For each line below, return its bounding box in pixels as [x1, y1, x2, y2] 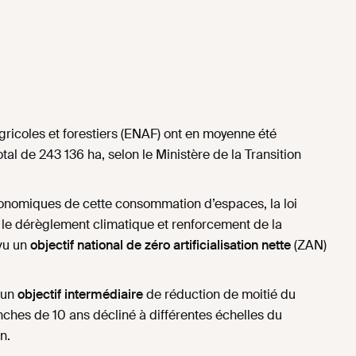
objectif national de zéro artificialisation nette [27, 237, 292, 254]
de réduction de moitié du [143, 286, 296, 304]
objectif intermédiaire [17, 286, 144, 304]
